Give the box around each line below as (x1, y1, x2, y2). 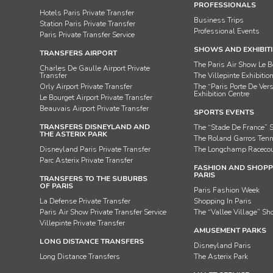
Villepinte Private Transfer (40, 218, 125, 228)
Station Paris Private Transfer (40, 19, 135, 29)
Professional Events (193, 26, 260, 36)
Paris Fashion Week (193, 185, 260, 195)
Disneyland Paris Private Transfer (40, 144, 151, 154)
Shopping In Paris (193, 196, 252, 206)
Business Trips (193, 15, 244, 25)
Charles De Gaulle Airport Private (40, 63, 150, 73)
